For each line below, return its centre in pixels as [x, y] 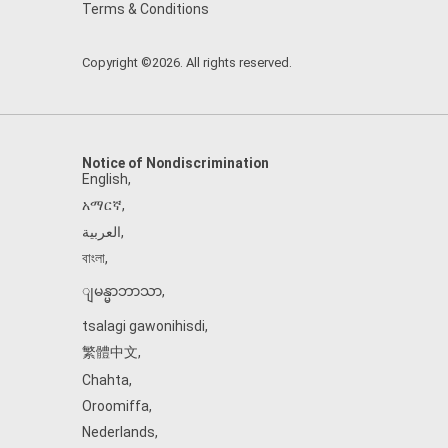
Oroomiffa [115, 406]
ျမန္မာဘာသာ [122, 291]
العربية [101, 232]
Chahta [105, 380]
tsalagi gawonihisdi [143, 326]
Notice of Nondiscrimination [175, 163]
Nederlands [118, 432]
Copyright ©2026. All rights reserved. [187, 62]
